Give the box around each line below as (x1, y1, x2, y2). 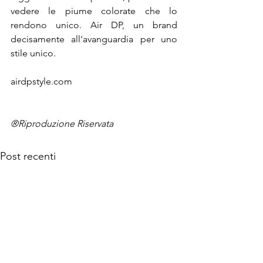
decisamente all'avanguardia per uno (11, 33, 177, 45)
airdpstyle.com (11, 76, 72, 87)
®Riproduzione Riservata (11, 118, 113, 129)
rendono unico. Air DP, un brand (11, 19, 177, 31)
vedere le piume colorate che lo (11, 5, 177, 16)
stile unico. (11, 48, 56, 59)
